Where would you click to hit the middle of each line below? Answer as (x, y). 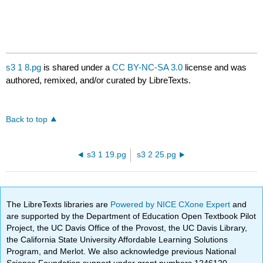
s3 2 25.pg (156, 155)
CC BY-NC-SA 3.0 (148, 68)
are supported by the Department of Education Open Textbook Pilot (131, 216)
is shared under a (77, 68)
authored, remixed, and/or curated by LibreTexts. (99, 80)
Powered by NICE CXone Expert (172, 204)
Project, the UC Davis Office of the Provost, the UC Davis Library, (127, 227)
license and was (215, 68)
